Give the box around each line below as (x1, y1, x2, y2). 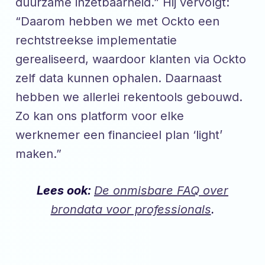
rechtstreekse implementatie (15, 33, 177, 47)
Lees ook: (37, 183, 94, 198)
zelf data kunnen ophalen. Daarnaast (15, 70, 222, 85)
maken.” (15, 146, 62, 161)
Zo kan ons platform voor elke (15, 108, 184, 123)
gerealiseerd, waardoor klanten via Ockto (15, 51, 246, 66)
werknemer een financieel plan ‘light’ (15, 127, 222, 142)
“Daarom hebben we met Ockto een (15, 14, 219, 28)
